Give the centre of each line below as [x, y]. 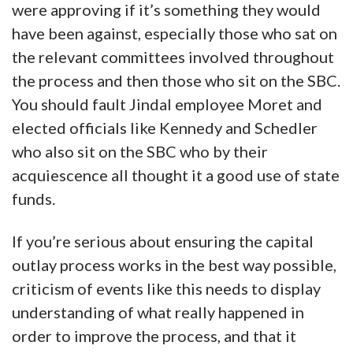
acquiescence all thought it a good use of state [176, 175]
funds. [33, 199]
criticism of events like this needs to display [166, 289]
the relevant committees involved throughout [173, 57]
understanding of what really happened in [158, 312]
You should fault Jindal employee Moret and [167, 104]
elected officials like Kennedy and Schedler [165, 128]
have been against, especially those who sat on [175, 33]
